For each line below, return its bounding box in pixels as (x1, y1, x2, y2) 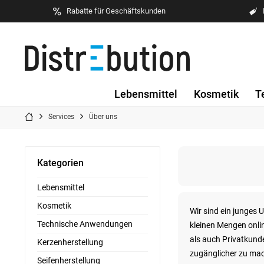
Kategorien (37, 157, 84, 169)
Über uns (89, 113, 117, 121)
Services (48, 113, 74, 121)
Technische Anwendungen (37, 219, 133, 229)
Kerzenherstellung (37, 237, 103, 247)
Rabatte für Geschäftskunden (66, 6, 166, 15)
